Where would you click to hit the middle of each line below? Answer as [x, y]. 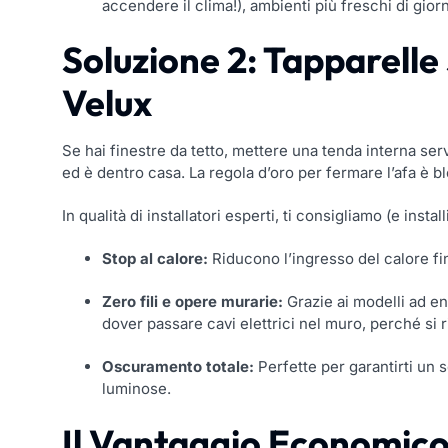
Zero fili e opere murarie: [192, 302]
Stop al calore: [155, 259]
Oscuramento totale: [178, 367]
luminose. [136, 389]
